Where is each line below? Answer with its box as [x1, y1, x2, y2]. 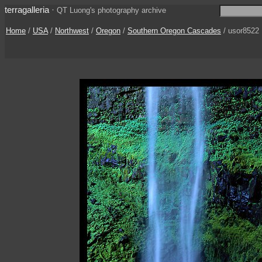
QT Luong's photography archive [57, 6, 166, 15]
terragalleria [5, 5, 49, 15]
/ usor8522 [221, 26, 259, 35]
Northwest [55, 26, 89, 35]
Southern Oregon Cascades [127, 26, 221, 35]
